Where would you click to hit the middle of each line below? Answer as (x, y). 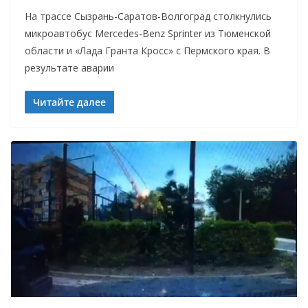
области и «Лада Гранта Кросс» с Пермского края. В (147, 51)
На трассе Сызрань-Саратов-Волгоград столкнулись (148, 16)
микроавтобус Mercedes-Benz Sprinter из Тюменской (148, 34)
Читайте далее (69, 102)
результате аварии (69, 68)
